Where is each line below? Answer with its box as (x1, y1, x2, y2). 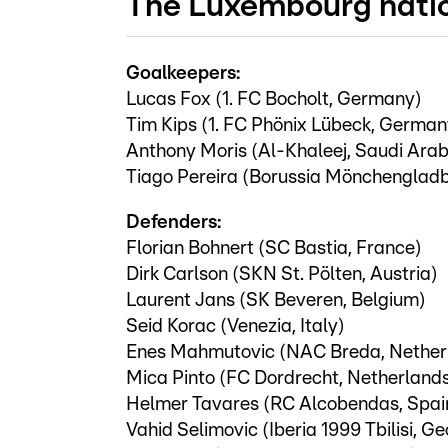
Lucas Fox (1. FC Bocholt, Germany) (126, 89, 422, 109)
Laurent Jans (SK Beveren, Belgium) (126, 290, 426, 310)
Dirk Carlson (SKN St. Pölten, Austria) (126, 264, 438, 284)
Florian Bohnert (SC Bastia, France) (126, 238, 422, 258)
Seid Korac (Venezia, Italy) (126, 316, 345, 336)
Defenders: (126, 212, 221, 232)
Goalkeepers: (126, 63, 240, 83)
